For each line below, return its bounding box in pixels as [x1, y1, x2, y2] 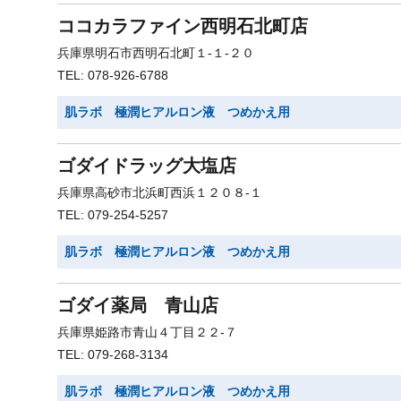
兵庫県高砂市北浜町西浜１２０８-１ [57, 185, 262, 200]
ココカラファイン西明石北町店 [57, 16, 308, 36]
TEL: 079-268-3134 [57, 347, 168, 362]
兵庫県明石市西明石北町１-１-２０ [57, 46, 254, 60]
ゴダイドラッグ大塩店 [57, 156, 236, 175]
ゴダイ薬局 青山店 [57, 295, 218, 315]
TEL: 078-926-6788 [57, 68, 168, 82]
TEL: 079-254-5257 [57, 208, 168, 222]
